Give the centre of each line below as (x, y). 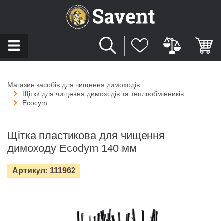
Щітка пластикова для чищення (86, 135)
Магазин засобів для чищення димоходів (74, 85)
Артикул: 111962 (44, 170)
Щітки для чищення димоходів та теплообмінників (103, 93)
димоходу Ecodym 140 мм (72, 148)
